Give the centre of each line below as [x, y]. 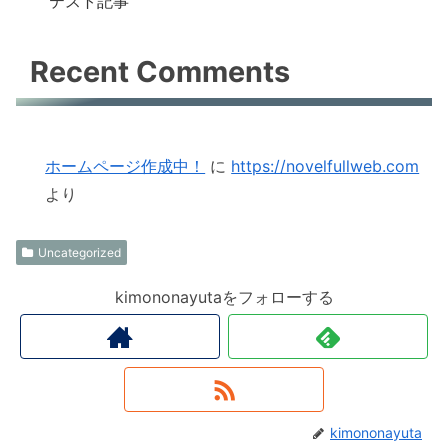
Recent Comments [160, 72]
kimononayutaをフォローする [224, 297]
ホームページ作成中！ [125, 166]
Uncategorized [79, 253]
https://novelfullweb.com [325, 166]
